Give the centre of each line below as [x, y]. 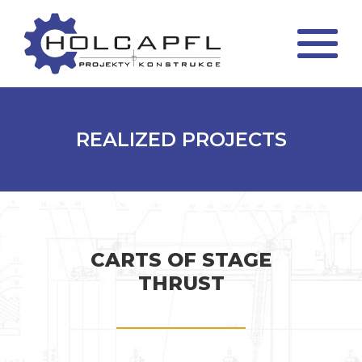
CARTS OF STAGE [181, 260]
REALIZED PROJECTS [181, 139]
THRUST [181, 283]
